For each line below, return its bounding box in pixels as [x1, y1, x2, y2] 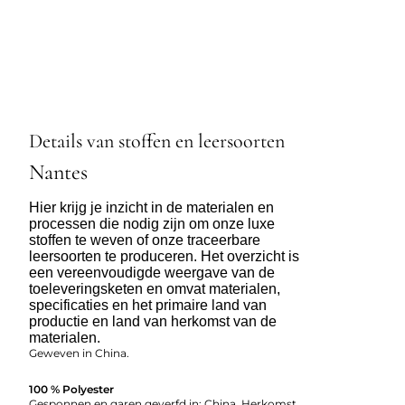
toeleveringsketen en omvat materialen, [29, 280, 280, 297]
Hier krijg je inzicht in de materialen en [29, 199, 274, 215]
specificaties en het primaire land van [29, 297, 267, 313]
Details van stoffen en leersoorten [29, 128, 285, 153]
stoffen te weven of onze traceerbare [29, 231, 260, 248]
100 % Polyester [29, 381, 114, 396]
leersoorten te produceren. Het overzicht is [29, 248, 299, 264]
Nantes [29, 158, 88, 185]
